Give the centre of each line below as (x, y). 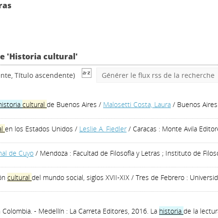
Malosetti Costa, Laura (137, 104)
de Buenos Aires (72, 104)
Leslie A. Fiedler (103, 129)
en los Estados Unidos (39, 129)
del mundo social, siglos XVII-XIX (81, 177)
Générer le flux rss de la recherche (158, 75)
